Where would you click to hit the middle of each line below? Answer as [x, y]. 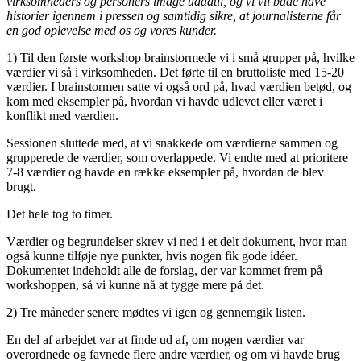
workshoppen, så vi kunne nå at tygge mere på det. [135, 284]
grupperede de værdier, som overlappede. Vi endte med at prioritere [177, 157]
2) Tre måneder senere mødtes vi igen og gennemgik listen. [156, 312]
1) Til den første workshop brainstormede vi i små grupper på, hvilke [180, 57]
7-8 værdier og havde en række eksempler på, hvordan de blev [165, 172]
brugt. [21, 186]
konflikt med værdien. [62, 115]
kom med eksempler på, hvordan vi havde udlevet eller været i [164, 101]
